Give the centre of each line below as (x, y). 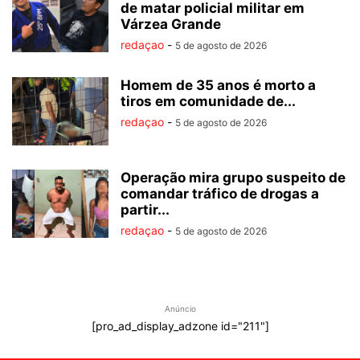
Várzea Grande (171, 25)
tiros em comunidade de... (208, 102)
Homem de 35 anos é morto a (218, 86)
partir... (145, 210)
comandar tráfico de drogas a (220, 194)
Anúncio (180, 309)
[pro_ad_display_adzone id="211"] (180, 326)
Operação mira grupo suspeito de (233, 178)
